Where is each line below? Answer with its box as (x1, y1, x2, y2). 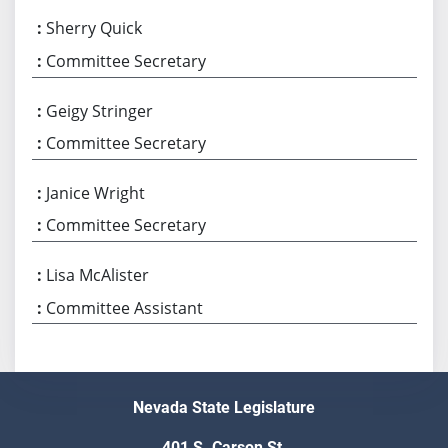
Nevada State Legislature (133, 398, 315, 418)
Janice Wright (46, 181, 146, 204)
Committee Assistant (46, 296, 204, 319)
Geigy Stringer (46, 99, 154, 122)
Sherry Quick (46, 17, 143, 40)
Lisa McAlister (46, 264, 150, 287)
